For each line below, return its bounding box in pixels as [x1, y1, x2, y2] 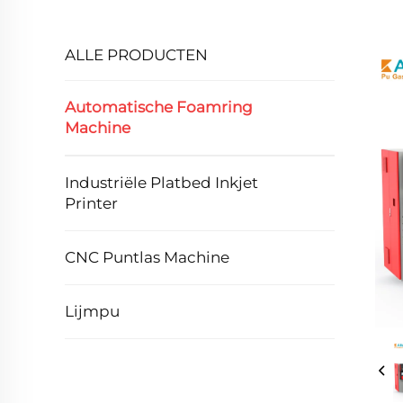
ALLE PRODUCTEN [65, 46, 208, 64]
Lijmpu [65, 302, 120, 320]
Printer [65, 194, 118, 212]
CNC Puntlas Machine [65, 248, 229, 266]
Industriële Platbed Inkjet [65, 174, 258, 192]
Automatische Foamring [65, 98, 253, 116]
